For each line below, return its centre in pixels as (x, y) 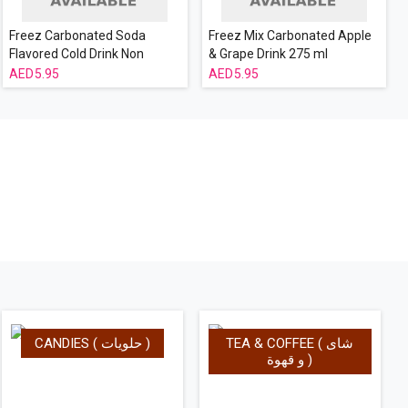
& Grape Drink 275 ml (268, 54)
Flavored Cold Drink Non (76, 54)
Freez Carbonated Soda (77, 36)
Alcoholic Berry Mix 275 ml (84, 72)
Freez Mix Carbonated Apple (290, 36)
